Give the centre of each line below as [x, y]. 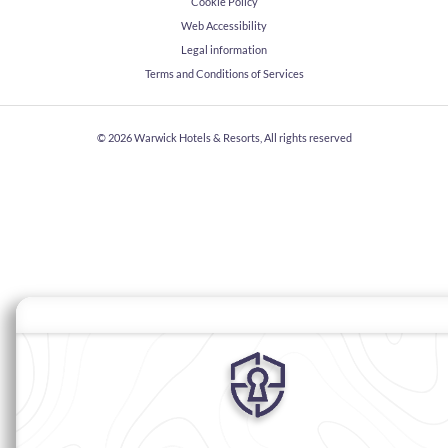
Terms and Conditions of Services [224, 74]
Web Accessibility [224, 26]
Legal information [224, 50]
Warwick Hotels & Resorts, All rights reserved [242, 138]
